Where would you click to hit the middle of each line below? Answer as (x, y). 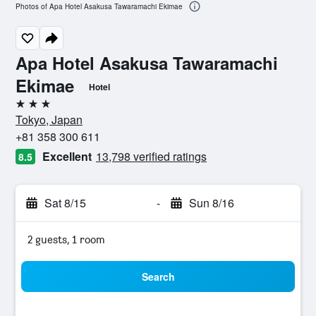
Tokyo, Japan (49, 120)
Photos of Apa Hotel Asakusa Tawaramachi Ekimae (99, 7)
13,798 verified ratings (151, 156)
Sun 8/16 (211, 203)
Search (158, 276)
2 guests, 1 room (66, 239)
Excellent (67, 156)
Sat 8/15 (65, 203)
